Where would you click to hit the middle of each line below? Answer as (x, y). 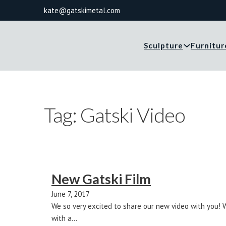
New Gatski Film (101, 179)
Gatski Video (133, 115)
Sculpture (163, 45)
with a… (64, 218)
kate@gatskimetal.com (82, 10)
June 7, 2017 (71, 194)
